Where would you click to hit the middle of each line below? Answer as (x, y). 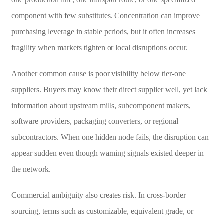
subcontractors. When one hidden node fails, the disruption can (110, 137)
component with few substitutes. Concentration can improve (105, 15)
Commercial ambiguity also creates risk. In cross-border (98, 195)
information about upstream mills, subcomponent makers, (101, 105)
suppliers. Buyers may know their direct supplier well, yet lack (109, 89)
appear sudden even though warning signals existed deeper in (107, 153)
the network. (31, 169)
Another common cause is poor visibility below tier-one (98, 73)
